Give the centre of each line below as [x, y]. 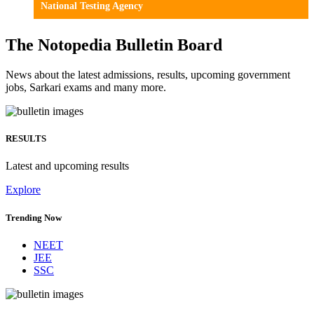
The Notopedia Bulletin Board [114, 45]
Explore [23, 190]
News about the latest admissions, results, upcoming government [148, 75]
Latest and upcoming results [67, 166]
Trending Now [34, 217]
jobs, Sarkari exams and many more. [86, 88]
